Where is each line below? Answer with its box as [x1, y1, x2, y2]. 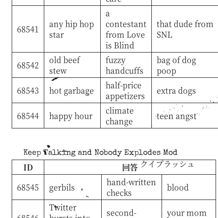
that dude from [156, 18, 214, 29]
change [105, 115, 133, 127]
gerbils [49, 181, 75, 193]
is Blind [105, 39, 134, 51]
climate [105, 104, 134, 116]
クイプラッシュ [140, 158, 195, 169]
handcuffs [105, 64, 144, 76]
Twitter [49, 201, 76, 213]
